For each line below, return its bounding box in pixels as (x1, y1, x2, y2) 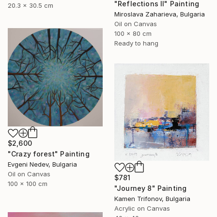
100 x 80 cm (114, 30, 152, 38)
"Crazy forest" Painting (8, 150, 90, 158)
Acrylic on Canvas (114, 204, 170, 213)
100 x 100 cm (8, 180, 47, 188)
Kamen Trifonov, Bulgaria (114, 195, 190, 203)
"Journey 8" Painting (114, 184, 187, 193)
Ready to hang (114, 39, 158, 47)
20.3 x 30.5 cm (8, 1, 53, 9)
